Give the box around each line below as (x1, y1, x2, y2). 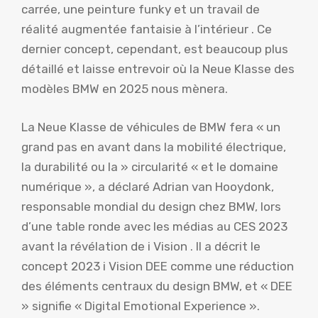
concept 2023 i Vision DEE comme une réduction (21, 258, 294, 273)
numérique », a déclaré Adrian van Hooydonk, (21, 179, 274, 194)
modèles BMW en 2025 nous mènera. (21, 82, 228, 97)
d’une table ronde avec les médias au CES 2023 (21, 219, 287, 234)
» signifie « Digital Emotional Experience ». (21, 298, 260, 313)
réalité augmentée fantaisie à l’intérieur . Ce (21, 22, 272, 37)
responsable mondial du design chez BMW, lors (21, 199, 281, 214)
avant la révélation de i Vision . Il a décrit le (21, 238, 261, 253)
